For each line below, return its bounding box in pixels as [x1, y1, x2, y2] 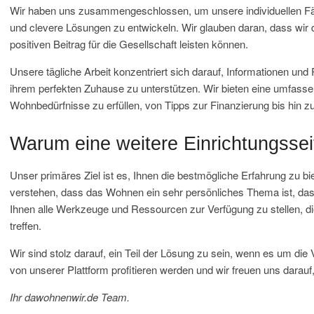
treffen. [10, 218, 41, 233]
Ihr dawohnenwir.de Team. [10, 289, 130, 304]
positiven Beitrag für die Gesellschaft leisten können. [10, 36, 248, 51]
